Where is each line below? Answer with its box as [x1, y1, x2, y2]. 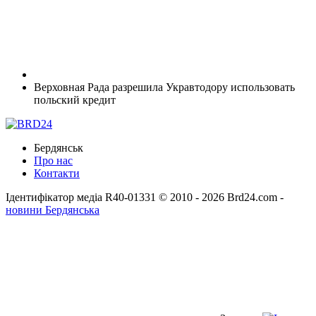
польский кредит [34, 93, 116, 106]
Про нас [34, 154, 73, 166]
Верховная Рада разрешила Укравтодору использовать [34, 80, 295, 93]
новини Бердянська [6, 203, 99, 216]
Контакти [34, 166, 80, 179]
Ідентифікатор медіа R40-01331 [6, 190, 156, 203]
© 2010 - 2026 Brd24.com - [159, 190, 284, 203]
